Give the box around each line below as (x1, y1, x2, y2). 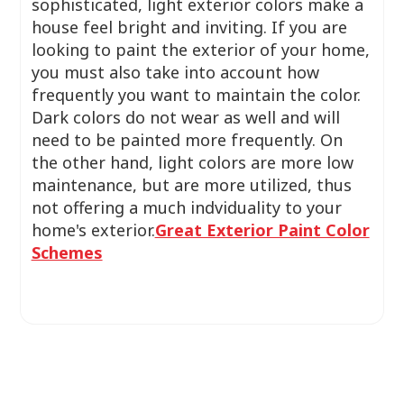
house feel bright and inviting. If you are (31, 16, 347, 38)
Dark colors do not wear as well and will (31, 106, 340, 128)
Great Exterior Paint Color (154, 219, 370, 241)
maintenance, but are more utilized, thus (31, 174, 352, 196)
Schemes (31, 242, 103, 263)
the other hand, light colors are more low (31, 151, 353, 173)
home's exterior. (31, 219, 155, 241)
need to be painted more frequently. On (31, 129, 343, 151)
